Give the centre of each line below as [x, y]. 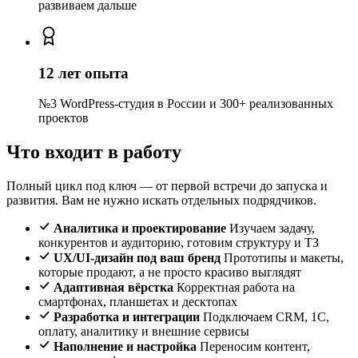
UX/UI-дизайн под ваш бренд [137, 258]
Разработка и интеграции [127, 317]
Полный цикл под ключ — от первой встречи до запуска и [167, 186]
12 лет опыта [84, 73]
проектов [64, 118]
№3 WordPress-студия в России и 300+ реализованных [186, 104]
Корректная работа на [236, 288]
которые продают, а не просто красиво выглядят [170, 272]
